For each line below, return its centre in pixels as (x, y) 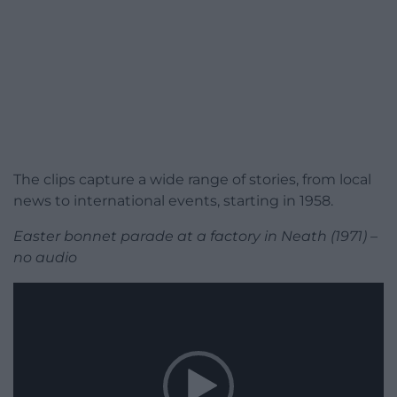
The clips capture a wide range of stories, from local (192, 179)
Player (34, 313)
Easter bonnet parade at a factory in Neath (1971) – (195, 236)
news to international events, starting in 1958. (173, 200)
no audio (45, 257)
